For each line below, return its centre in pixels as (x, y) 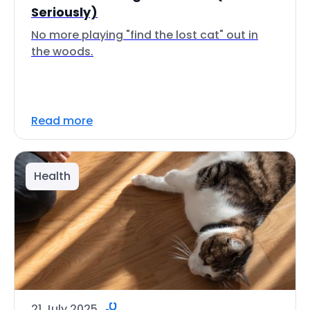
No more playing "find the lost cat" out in (145, 35)
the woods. (62, 52)
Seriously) (64, 12)
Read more (62, 121)
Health (52, 176)
